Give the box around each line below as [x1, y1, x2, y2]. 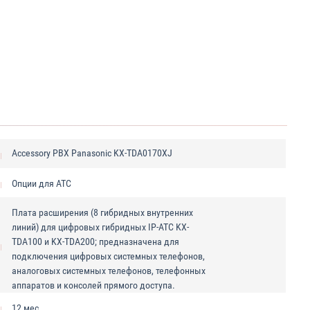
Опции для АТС [11, 178, 71, 189]
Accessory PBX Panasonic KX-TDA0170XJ [11, 147, 172, 158]
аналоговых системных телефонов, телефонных [11, 265, 206, 276]
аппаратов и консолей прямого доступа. [11, 280, 175, 291]
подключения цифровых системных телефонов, [11, 250, 205, 262]
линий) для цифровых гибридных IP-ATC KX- [11, 221, 189, 232]
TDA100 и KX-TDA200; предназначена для [11, 236, 179, 247]
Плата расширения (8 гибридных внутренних [11, 207, 193, 218]
